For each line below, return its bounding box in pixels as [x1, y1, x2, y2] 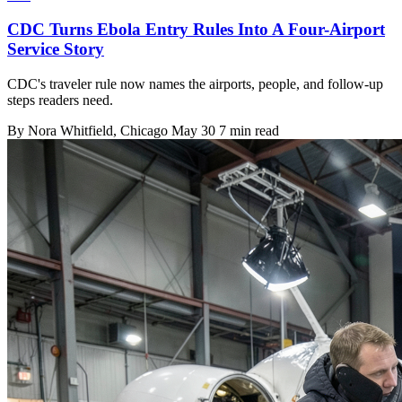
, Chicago [113, 123, 171, 139]
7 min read [219, 123, 279, 139]
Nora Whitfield [28, 123, 113, 139]
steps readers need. [7, 92, 113, 109]
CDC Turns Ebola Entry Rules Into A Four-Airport [7, 20, 385, 39]
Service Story [7, 39, 104, 59]
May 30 [171, 123, 215, 139]
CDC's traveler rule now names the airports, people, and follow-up [7, 76, 383, 92]
